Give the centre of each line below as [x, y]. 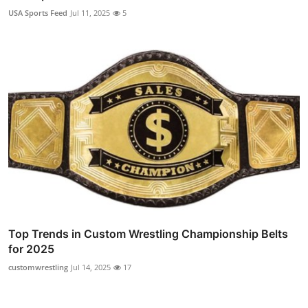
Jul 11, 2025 [90, 12]
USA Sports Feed [38, 12]
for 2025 [31, 249]
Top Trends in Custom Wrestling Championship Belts [148, 234]
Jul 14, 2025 [91, 267]
